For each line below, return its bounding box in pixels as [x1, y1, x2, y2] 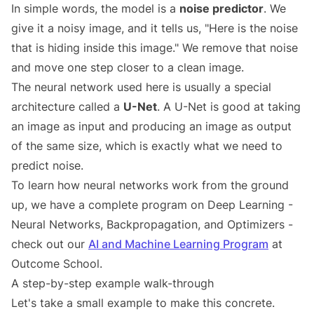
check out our [11, 237, 88, 252]
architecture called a [11, 100, 123, 114]
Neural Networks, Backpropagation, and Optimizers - [11, 217, 293, 232]
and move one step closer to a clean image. [11, 60, 244, 75]
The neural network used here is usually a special [11, 80, 271, 95]
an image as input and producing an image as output [11, 119, 292, 134]
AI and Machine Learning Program [88, 237, 268, 252]
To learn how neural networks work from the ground [11, 178, 289, 193]
